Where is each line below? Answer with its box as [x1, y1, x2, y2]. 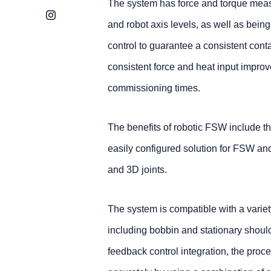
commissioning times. [107, 83, 200, 93]
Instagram [46, 9, 88, 19]
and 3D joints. [107, 165, 167, 175]
